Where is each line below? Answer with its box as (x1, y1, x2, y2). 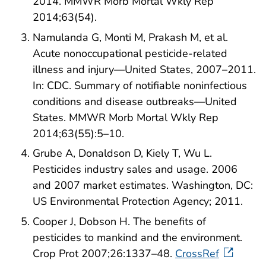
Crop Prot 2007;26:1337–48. (33, 246, 175, 261)
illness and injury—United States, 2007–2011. (33, 62, 256, 77)
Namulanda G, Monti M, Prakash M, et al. (33, 30, 228, 45)
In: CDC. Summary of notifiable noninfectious (33, 78, 247, 93)
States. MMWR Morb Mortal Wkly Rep (33, 110, 218, 125)
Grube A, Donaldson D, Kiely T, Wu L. (33, 146, 212, 161)
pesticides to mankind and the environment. (33, 230, 242, 245)
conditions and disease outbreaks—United (33, 94, 237, 109)
